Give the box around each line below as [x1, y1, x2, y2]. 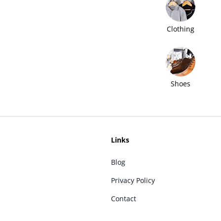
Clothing [166, 24, 194, 34]
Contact [110, 193, 136, 203]
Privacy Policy [110, 175, 155, 185]
